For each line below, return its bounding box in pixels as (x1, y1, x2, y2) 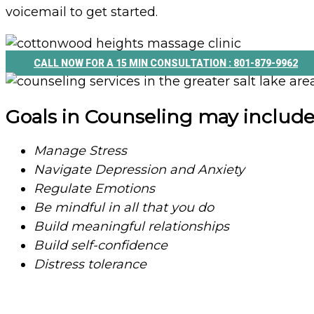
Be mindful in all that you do (34, 200, 214, 216)
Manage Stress (34, 143, 127, 159)
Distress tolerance (34, 257, 146, 273)
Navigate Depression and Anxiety (34, 162, 245, 178)
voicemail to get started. (6, 4, 158, 20)
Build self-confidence (34, 238, 168, 254)
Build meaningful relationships (34, 219, 229, 235)
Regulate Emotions (34, 181, 155, 197)
